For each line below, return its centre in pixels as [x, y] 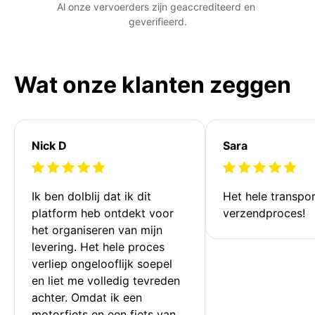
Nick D [49, 145]
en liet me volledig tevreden [108, 280]
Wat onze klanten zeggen [153, 84]
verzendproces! [264, 213]
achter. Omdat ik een [89, 297]
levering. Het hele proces [100, 246]
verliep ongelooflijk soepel [104, 263]
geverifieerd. [157, 21]
